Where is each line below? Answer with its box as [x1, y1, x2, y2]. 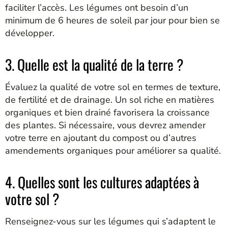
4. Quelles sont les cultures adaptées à [5, 172, 199, 193]
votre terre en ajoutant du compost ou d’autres [5, 132, 196, 145]
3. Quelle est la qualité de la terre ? [5, 54, 184, 75]
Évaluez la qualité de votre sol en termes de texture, [5, 81, 220, 94]
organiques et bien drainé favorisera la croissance [5, 106, 210, 119]
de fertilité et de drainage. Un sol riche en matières [5, 94, 214, 106]
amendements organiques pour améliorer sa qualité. [5, 145, 221, 157]
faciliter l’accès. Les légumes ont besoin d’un [5, 1, 188, 14]
